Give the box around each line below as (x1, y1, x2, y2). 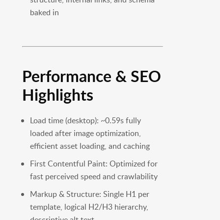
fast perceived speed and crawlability (29, 171, 158, 182)
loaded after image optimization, (29, 128, 141, 139)
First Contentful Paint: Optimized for (29, 158, 158, 169)
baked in (29, 7, 59, 18)
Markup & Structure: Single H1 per (29, 189, 149, 200)
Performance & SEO (22, 65, 161, 87)
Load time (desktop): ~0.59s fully (29, 115, 141, 126)
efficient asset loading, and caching (29, 140, 150, 152)
